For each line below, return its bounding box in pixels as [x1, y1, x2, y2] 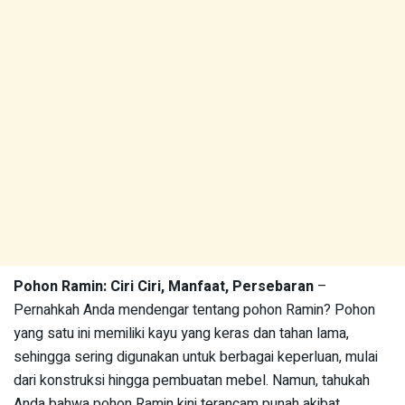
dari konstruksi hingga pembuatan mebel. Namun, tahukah [14, 370, 370, 391]
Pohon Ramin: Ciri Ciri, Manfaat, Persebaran [14, 276, 314, 297]
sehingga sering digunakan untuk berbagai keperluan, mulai [14, 346, 378, 368]
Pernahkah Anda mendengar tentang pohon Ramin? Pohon [14, 299, 375, 321]
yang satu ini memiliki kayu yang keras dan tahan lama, [14, 323, 349, 344]
